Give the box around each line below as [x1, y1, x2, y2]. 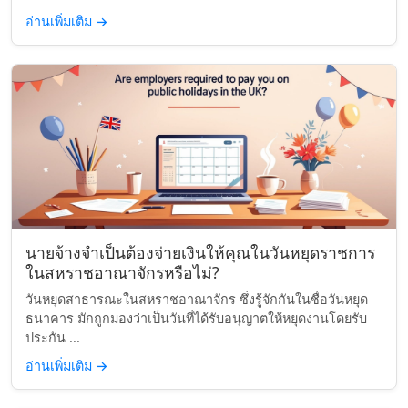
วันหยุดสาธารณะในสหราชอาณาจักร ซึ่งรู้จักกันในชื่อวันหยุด [25, 291, 368, 308]
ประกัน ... [25, 329, 80, 346]
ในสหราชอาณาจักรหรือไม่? [25, 261, 219, 283]
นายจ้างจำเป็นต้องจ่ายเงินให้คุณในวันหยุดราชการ [25, 241, 375, 263]
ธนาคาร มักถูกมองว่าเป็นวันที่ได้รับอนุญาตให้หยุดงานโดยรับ [25, 310, 367, 327]
